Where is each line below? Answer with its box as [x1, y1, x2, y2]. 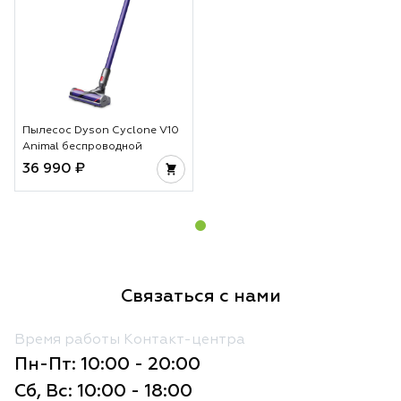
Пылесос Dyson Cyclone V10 [22, 124, 179, 136]
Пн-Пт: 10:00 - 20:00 [14, 354, 200, 373]
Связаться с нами [120, 286, 281, 305]
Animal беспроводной [22, 141, 142, 152]
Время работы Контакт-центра [14, 332, 245, 347]
